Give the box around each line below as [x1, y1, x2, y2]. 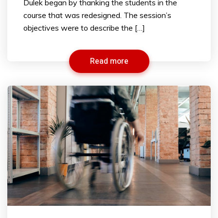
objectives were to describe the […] [23, 22, 145, 33]
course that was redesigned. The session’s [23, 10, 171, 20]
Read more [90, 55, 128, 67]
